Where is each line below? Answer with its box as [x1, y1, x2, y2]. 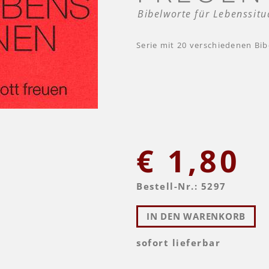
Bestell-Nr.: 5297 [136, 180, 226, 192]
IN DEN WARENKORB [147, 210, 246, 222]
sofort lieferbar [136, 237, 220, 249]
